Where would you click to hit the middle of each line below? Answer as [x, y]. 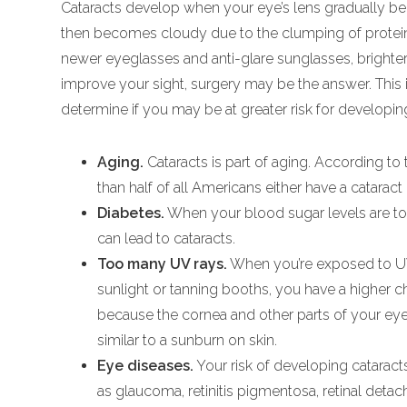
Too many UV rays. [163, 264]
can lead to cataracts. [167, 239]
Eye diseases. [146, 366]
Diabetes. [131, 213]
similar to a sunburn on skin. [188, 341]
